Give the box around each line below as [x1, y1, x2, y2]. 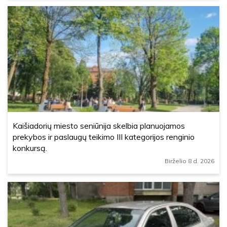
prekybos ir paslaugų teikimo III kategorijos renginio [13, 132, 195, 142]
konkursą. [13, 143, 47, 153]
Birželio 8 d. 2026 [165, 157, 214, 165]
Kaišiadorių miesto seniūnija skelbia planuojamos [13, 121, 185, 131]
